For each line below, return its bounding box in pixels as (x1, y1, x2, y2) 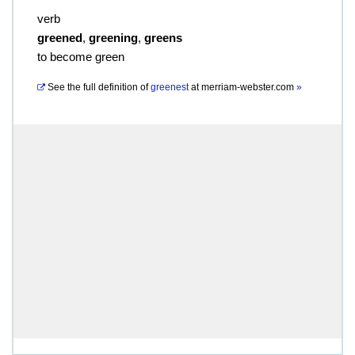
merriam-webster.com (201, 82, 296, 93)
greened (37, 31, 82, 44)
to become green (37, 50, 124, 63)
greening (89, 31, 138, 44)
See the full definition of (48, 82, 148, 93)
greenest (151, 82, 189, 93)
